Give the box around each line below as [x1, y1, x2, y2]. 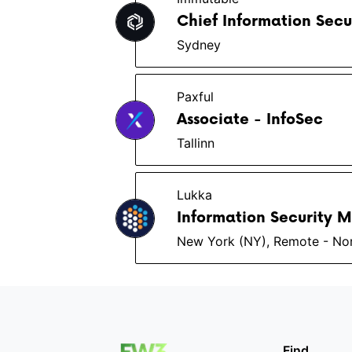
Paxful [177, 89, 214, 104]
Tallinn [177, 135, 214, 151]
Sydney [177, 37, 221, 53]
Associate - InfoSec [177, 111, 323, 129]
